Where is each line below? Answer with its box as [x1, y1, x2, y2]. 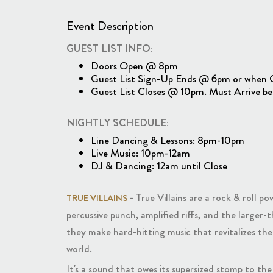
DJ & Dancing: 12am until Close [90, 158, 227, 174]
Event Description [66, 16, 154, 35]
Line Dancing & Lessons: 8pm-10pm [90, 133, 244, 149]
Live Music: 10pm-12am [90, 146, 190, 161]
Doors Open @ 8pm [90, 58, 178, 74]
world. [66, 241, 94, 256]
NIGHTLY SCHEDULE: [66, 115, 169, 130]
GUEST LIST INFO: [66, 40, 153, 55]
